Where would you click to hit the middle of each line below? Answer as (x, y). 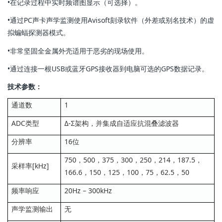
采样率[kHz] (30, 166)
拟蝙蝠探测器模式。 (39, 33)
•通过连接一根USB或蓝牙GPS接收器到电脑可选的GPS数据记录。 (108, 68)
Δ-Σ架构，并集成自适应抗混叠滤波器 (122, 123)
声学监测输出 (32, 209)
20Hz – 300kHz (88, 191)
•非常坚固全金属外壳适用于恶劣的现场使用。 (78, 51)
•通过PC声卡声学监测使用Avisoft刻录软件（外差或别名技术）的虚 (111, 20)
